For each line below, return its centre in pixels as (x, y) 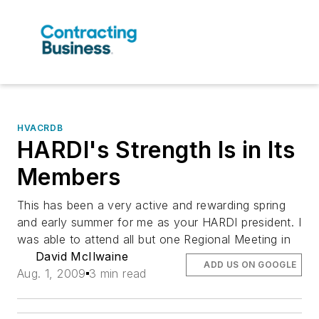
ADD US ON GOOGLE (250, 265)
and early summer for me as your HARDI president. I (159, 223)
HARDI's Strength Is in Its (156, 150)
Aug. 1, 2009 (52, 274)
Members (69, 177)
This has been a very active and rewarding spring (152, 205)
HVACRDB (40, 128)
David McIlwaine (82, 257)
